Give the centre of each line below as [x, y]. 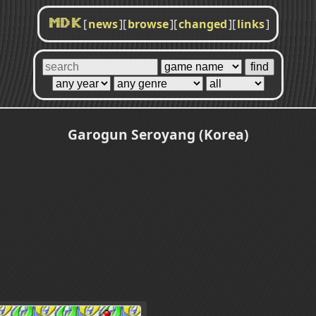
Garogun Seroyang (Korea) [158, 134]
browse [148, 24]
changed [203, 24]
